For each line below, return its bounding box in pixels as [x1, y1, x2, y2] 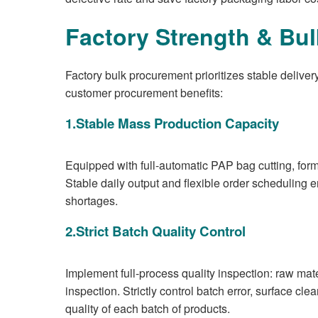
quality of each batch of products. [65, 300, 230, 317]
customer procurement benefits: [65, 84, 223, 101]
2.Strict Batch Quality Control [65, 221, 246, 241]
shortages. [65, 192, 118, 209]
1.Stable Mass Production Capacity [65, 114, 279, 133]
